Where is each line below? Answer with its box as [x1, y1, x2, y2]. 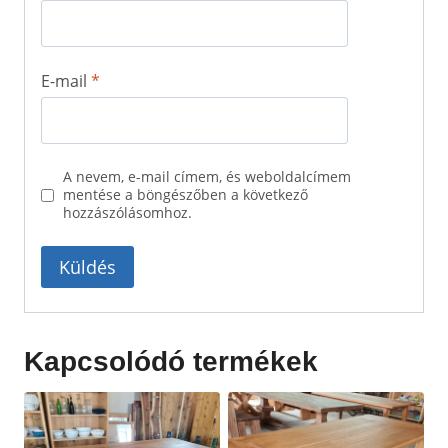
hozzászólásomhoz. [62, 203, 192, 222]
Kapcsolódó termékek [24, 346, 318, 378]
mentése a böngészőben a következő [62, 185, 308, 204]
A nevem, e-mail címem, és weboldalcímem [62, 167, 351, 186]
